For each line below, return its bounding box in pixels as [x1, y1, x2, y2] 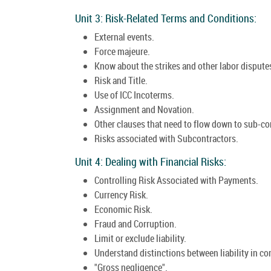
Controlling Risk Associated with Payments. [94, 173, 258, 187]
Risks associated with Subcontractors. [94, 131, 238, 145]
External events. [94, 30, 154, 44]
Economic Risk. [94, 202, 152, 216]
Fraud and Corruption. [94, 217, 177, 230]
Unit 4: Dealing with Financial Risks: [75, 154, 226, 169]
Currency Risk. [94, 188, 148, 201]
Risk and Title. [94, 73, 148, 87]
